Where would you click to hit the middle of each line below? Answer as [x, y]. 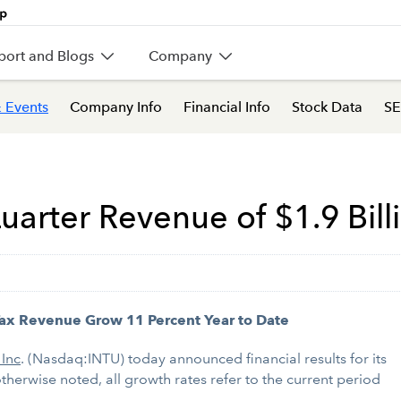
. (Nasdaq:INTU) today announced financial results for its [204, 358]
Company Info [116, 107]
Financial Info [227, 107]
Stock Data [327, 107]
